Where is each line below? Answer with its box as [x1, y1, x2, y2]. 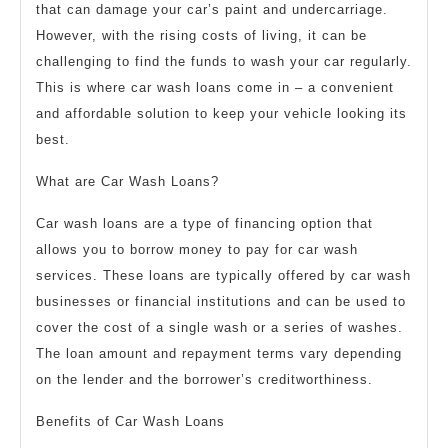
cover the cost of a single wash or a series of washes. [36, 320, 403, 335]
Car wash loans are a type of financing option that [36, 216, 373, 231]
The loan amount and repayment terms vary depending [36, 346, 402, 361]
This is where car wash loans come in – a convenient [36, 80, 394, 95]
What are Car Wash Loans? [36, 174, 219, 189]
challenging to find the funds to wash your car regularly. [36, 54, 412, 69]
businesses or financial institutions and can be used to [36, 294, 406, 309]
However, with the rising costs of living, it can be [36, 28, 367, 43]
